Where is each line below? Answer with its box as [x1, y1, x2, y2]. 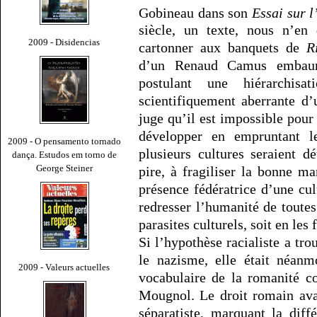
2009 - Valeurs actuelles [18, 261, 110, 272]
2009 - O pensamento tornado [8, 135, 121, 146]
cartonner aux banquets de [139, 40, 306, 56]
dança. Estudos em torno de [12, 149, 117, 160]
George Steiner [36, 162, 93, 173]
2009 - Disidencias [28, 36, 100, 47]
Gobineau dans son [139, 4, 253, 21]
